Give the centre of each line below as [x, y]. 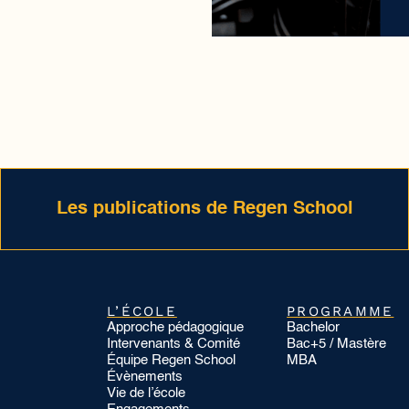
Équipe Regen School [172, 361]
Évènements [145, 377]
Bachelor [314, 328]
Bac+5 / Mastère [337, 344]
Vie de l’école [147, 393]
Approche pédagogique [176, 328]
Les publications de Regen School [204, 210]
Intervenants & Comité [174, 344]
